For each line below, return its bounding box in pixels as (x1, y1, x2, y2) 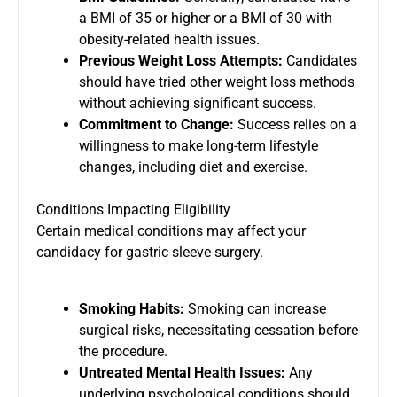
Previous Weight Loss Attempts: (79, 51, 283, 69)
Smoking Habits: (79, 300, 184, 317)
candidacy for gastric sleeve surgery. (36, 243, 263, 261)
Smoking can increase (184, 300, 326, 317)
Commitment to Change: (79, 115, 234, 133)
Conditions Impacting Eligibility (36, 200, 230, 218)
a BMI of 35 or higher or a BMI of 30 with (79, 9, 332, 27)
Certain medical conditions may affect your (36, 222, 306, 239)
